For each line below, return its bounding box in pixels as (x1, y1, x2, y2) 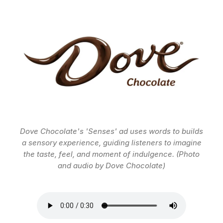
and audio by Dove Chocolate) (58, 161, 165, 171)
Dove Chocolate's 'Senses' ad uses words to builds (20, 126, 203, 136)
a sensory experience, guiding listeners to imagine (21, 138, 202, 148)
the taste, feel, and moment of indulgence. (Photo (23, 149, 200, 159)
